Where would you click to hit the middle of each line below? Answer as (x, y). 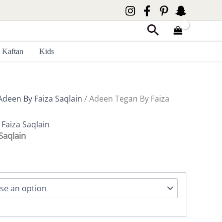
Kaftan (13, 51)
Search (167, 30)
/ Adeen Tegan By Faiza (126, 99)
